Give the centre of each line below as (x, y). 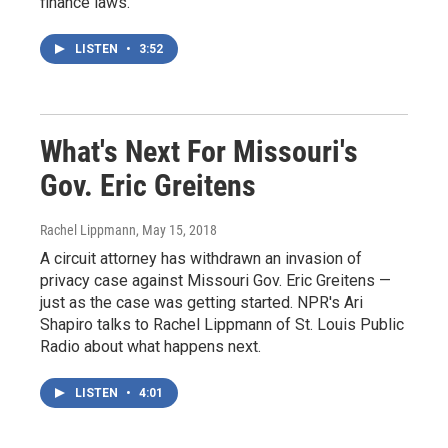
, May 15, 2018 (176, 229)
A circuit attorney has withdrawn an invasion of (201, 258)
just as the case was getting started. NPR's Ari (201, 302)
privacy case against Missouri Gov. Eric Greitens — (215, 280)
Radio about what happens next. (150, 346)
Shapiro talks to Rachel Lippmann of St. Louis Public (222, 324)
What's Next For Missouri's (199, 151)
